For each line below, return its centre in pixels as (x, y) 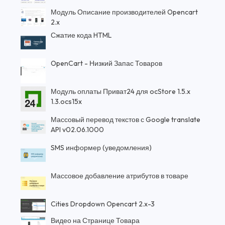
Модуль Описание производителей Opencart (125, 12)
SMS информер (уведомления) (101, 148)
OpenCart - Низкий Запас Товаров (107, 64)
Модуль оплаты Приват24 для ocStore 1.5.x (121, 92)
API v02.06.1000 (78, 130)
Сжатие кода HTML (81, 35)
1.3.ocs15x (67, 102)
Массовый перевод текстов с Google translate (126, 120)
